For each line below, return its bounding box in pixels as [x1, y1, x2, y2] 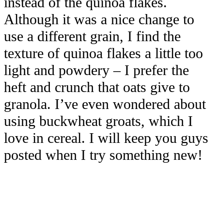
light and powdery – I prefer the [4, 62, 189, 79]
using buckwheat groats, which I [4, 113, 193, 130]
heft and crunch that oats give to [4, 79, 190, 96]
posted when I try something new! [4, 147, 202, 164]
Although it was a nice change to [4, 11, 194, 28]
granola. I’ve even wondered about [4, 96, 206, 113]
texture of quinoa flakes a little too [4, 45, 203, 62]
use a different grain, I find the [4, 28, 181, 45]
